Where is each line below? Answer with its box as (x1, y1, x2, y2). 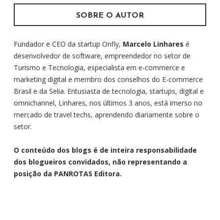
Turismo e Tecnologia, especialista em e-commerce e (14, 62, 185, 72)
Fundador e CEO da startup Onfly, (14, 39, 123, 49)
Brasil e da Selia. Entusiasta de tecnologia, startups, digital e (14, 86, 204, 96)
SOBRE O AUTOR (76, 11, 144, 20)
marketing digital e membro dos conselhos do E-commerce (14, 74, 203, 84)
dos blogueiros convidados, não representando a (14, 157, 187, 167)
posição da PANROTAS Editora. (14, 169, 122, 179)
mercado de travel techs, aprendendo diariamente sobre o (14, 110, 199, 119)
